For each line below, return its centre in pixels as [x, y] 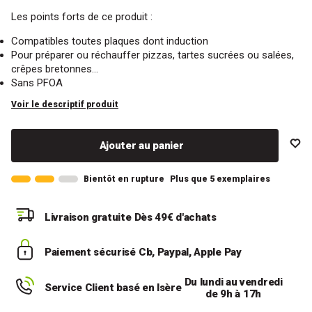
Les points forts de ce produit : [82, 17]
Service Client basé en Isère [113, 288]
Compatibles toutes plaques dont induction [110, 41]
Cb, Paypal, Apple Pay [190, 252]
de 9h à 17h [233, 294]
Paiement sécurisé [90, 252]
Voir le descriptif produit [65, 104]
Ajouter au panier [141, 145]
